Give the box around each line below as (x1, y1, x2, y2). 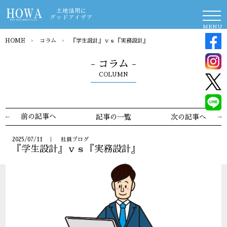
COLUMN (99, 72, 128, 78)
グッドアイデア (50, 15, 93, 20)
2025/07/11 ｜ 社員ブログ (12, 136, 89, 142)
